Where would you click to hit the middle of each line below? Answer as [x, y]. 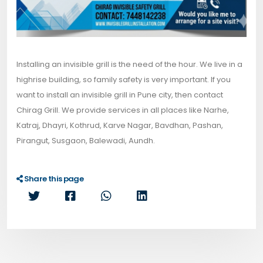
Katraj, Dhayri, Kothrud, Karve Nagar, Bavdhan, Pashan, [120, 125]
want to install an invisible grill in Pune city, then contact [120, 95]
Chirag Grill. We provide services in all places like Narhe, [123, 110]
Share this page [53, 178]
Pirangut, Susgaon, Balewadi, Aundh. [86, 140]
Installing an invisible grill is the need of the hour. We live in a [129, 64]
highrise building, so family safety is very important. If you [124, 79]
